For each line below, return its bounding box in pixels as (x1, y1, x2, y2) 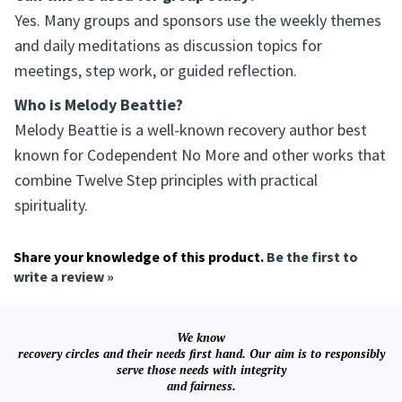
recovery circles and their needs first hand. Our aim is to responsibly (17, 349, 385, 366)
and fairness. (166, 381, 236, 398)
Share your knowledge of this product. (13, 251, 267, 270)
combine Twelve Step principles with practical (14, 173, 318, 195)
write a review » (13, 271, 114, 290)
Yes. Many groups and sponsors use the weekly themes (14, 13, 381, 35)
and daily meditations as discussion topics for (14, 39, 322, 60)
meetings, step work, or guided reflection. (14, 64, 297, 85)
